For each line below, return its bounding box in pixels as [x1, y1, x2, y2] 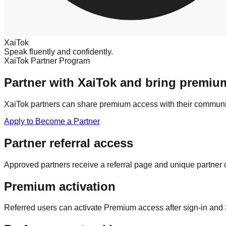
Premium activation [4, 179, 116, 193]
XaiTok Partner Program [4, 56, 90, 65]
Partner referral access [4, 136, 133, 150]
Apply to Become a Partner [4, 117, 100, 126]
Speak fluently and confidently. [4, 47, 113, 56]
